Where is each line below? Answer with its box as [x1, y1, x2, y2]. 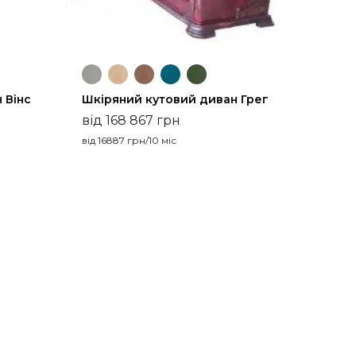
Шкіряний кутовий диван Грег [81, 92, 269, 107]
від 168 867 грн [81, 113, 180, 129]
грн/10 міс [124, 134, 176, 147]
